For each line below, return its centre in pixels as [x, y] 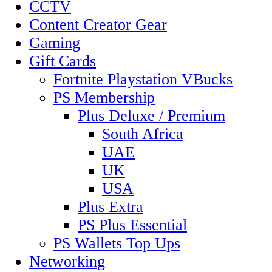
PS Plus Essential [132, 225]
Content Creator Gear [98, 25]
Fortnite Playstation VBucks [143, 80]
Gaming [55, 43]
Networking [67, 262]
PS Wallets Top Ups [117, 243]
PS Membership [104, 98]
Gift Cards [63, 61]
